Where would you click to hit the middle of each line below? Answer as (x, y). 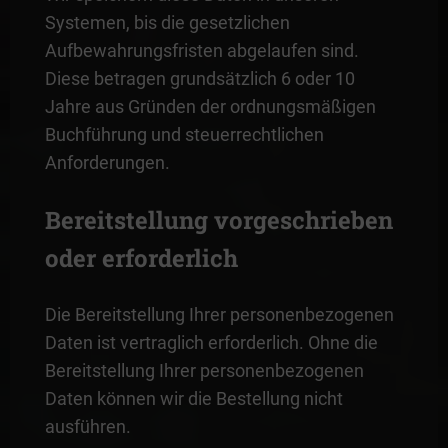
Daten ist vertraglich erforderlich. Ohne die (211, 342)
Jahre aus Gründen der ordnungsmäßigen (210, 106)
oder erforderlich (141, 257)
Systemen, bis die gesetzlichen (167, 22)
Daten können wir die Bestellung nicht (193, 398)
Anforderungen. (107, 162)
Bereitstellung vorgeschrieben (218, 219)
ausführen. (87, 426)
